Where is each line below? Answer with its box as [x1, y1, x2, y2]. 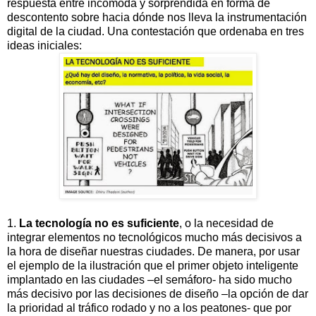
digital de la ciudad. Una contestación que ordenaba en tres [7, 25, 304, 37]
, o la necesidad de [179, 217, 274, 229]
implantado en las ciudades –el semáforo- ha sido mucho [7, 273, 292, 286]
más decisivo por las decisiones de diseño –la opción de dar [7, 287, 308, 300]
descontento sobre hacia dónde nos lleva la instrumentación [7, 11, 307, 23]
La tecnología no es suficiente [19, 217, 179, 229]
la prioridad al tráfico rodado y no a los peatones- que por [7, 301, 291, 314]
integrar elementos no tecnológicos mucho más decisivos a [7, 231, 302, 243]
